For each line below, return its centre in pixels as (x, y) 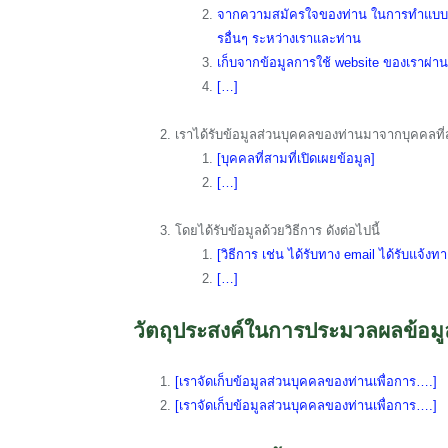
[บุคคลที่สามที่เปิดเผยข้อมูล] (296, 158)
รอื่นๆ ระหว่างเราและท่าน (289, 38)
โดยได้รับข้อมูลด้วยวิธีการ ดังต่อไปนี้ (277, 230)
